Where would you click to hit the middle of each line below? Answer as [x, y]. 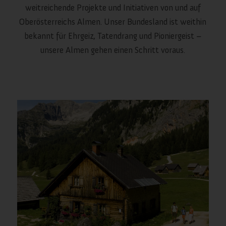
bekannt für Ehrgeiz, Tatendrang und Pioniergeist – [113, 36]
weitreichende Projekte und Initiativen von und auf [113, 8]
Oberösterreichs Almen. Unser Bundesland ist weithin [113, 22]
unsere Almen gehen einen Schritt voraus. [113, 50]
